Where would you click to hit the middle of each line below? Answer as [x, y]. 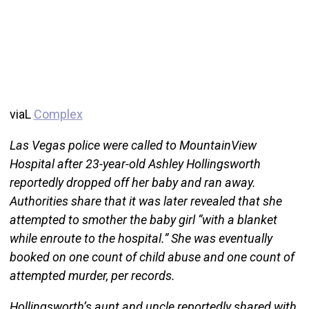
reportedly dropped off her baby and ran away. [132, 183]
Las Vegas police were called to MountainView [133, 146]
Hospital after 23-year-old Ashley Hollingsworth [135, 164]
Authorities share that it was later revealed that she [146, 201]
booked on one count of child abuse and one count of [152, 257]
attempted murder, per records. [92, 276]
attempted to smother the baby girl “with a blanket [143, 220]
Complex [58, 114]
